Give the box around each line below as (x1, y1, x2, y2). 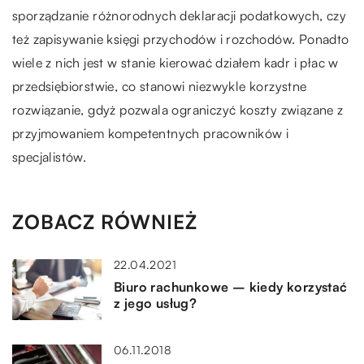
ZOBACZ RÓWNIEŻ (12, 209, 197, 234)
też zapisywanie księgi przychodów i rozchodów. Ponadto (12, 30, 349, 47)
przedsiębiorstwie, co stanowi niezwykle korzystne (12, 77, 307, 94)
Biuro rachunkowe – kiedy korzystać (114, 278, 348, 295)
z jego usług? (114, 294, 197, 311)
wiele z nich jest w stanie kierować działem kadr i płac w (12, 54, 339, 71)
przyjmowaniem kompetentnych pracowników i (12, 124, 289, 141)
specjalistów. (12, 148, 87, 165)
